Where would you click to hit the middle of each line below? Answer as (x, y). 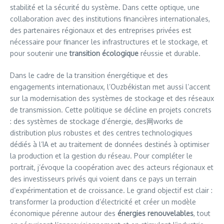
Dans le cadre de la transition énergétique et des (89, 75)
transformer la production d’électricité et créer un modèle (103, 202)
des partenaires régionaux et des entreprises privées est (101, 30)
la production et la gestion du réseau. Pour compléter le (101, 156)
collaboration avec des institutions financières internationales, (110, 19)
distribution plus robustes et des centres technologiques (101, 133)
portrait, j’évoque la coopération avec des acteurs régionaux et (112, 167)
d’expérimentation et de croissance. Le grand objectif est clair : (111, 190)
